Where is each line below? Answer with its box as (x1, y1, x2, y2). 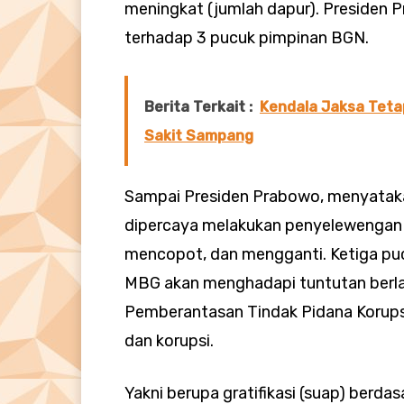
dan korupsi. (124, 331, 214, 352)
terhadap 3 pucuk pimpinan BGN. (124, 28, 369, 49)
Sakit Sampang (144, 127, 253, 145)
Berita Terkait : (144, 98, 252, 116)
